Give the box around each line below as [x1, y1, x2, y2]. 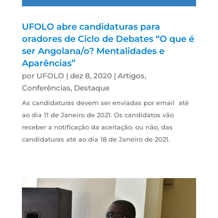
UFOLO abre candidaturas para [21, 21, 160, 32]
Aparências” [21, 57, 75, 69]
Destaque [73, 83, 109, 92]
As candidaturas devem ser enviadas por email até [21, 98, 189, 107]
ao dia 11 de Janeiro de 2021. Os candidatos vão [21, 110, 174, 119]
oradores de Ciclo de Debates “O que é [21, 33, 194, 44]
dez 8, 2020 [70, 71, 112, 80]
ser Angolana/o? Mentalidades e [21, 45, 164, 56]
